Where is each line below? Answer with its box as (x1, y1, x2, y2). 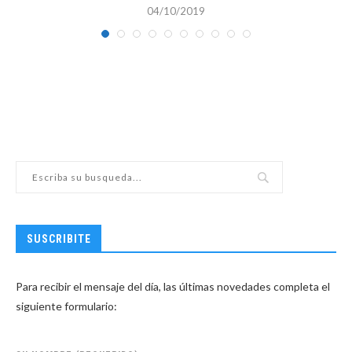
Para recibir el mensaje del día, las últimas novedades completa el (16, 280, 330, 294)
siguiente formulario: (16, 299, 117, 313)
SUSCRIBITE (27, 233, 91, 246)
